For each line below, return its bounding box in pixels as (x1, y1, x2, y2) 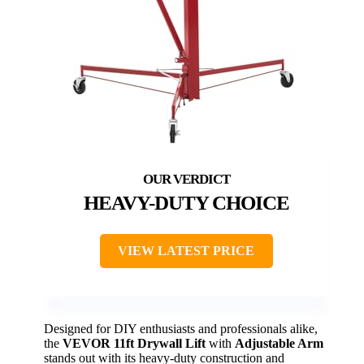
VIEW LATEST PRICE (118, 243, 254, 258)
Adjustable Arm (235, 336, 323, 350)
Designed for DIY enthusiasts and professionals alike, (44, 321, 318, 336)
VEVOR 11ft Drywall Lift (63, 336, 206, 350)
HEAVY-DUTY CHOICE (83, 191, 289, 214)
